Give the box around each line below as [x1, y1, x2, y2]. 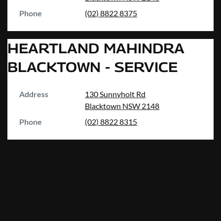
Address [19, 89, 48, 99]
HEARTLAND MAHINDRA [7, 40, 184, 57]
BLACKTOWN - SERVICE [7, 59, 178, 75]
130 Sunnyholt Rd [85, 89, 146, 99]
